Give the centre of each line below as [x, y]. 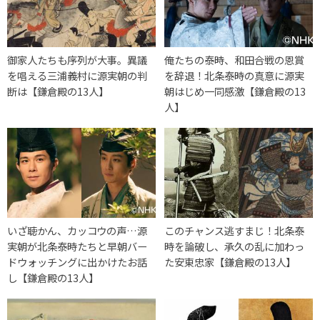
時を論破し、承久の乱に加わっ [235, 246]
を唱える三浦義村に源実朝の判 [77, 75]
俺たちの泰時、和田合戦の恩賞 [235, 59]
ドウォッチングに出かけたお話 [77, 261]
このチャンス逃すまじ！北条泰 [235, 230]
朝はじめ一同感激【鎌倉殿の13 [235, 91]
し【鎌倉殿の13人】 [53, 277]
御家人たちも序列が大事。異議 [77, 59]
